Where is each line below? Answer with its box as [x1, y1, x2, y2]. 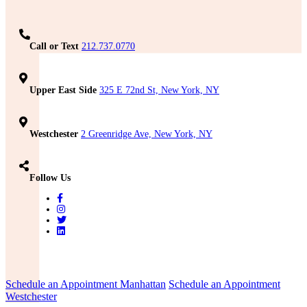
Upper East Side [29, 85, 97, 96]
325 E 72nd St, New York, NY [99, 85, 219, 96]
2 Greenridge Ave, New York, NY [81, 129, 212, 140]
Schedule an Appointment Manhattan [5, 278, 166, 291]
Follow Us [29, 173, 71, 184]
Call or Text [29, 41, 79, 52]
